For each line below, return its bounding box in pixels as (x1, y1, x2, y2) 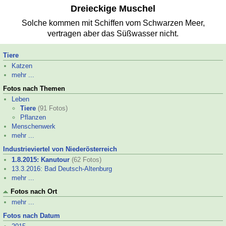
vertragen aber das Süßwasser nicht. (47, 29, 179, 38)
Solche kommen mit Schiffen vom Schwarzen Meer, (21, 19, 205, 27)
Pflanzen (20, 114, 46, 121)
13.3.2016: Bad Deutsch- (12, 165, 84, 173)
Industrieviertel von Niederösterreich (3, 145, 117, 153)
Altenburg (84, 165, 112, 173)
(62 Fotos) (72, 156, 101, 163)
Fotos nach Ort (11, 188, 57, 195)
